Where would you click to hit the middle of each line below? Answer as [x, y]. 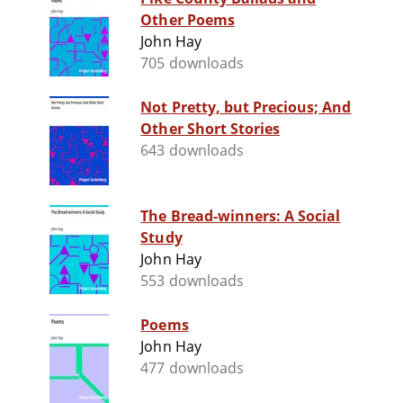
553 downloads [192, 281]
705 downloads [192, 63]
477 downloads [192, 368]
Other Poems [188, 20]
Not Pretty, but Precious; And [246, 107]
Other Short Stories [210, 129]
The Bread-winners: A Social [241, 216]
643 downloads [192, 151]
